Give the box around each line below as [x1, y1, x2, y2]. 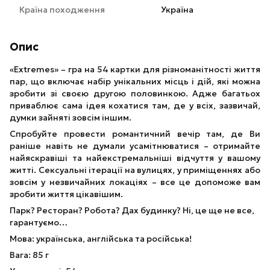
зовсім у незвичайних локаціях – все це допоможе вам [10, 177, 260, 187]
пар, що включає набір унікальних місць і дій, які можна [10, 76, 260, 87]
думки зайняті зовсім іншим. [10, 112, 131, 123]
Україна [161, 4, 193, 15]
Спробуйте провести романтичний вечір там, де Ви [10, 128, 260, 139]
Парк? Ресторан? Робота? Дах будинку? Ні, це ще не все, [10, 205, 254, 216]
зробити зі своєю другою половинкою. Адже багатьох [10, 88, 260, 99]
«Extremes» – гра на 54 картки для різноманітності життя [10, 64, 260, 75]
